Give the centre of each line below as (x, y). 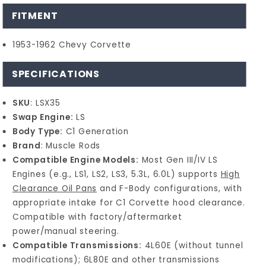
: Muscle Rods (71, 145)
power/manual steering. (66, 231)
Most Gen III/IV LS (178, 160)
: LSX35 (45, 103)
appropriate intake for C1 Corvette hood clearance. (129, 202)
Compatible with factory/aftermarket (97, 217)
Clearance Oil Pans (55, 188)
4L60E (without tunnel (192, 245)
